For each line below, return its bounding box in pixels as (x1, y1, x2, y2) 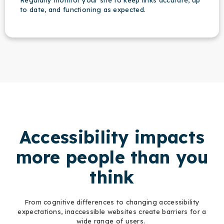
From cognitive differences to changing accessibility (24, 198, 200, 206)
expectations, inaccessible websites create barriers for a (17, 207, 206, 216)
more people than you (15, 146, 208, 168)
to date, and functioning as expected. (20, 5, 146, 14)
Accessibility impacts (19, 126, 205, 148)
